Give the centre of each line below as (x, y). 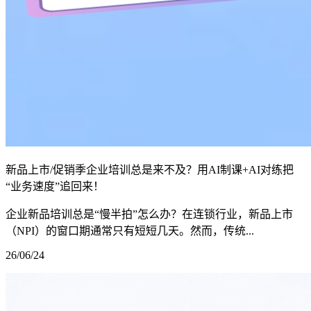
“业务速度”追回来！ (55, 186)
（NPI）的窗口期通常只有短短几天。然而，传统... (130, 230)
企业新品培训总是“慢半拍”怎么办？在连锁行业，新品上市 (149, 214)
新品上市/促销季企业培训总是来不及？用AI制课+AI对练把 (150, 169)
